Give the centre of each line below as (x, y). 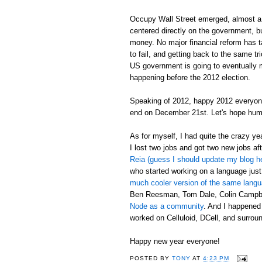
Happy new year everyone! (175, 241)
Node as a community (167, 206)
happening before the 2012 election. (190, 77)
